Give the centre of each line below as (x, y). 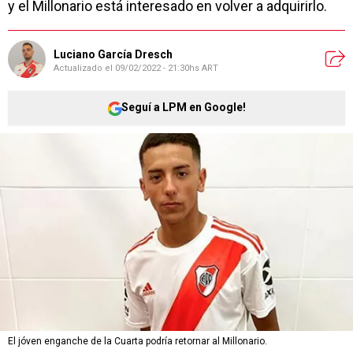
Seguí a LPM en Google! (184, 108)
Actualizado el (84, 69)
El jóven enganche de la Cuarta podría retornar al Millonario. (137, 342)
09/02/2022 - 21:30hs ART (167, 69)
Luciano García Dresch (113, 55)
